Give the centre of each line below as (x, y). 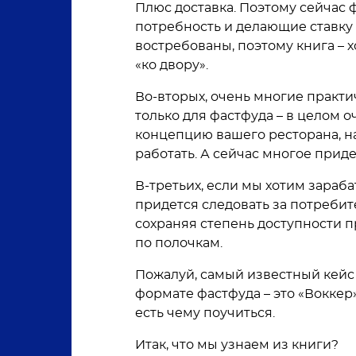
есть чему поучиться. (205, 313)
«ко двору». (172, 65)
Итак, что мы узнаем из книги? (237, 345)
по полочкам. (179, 243)
